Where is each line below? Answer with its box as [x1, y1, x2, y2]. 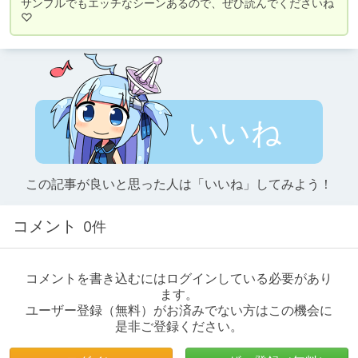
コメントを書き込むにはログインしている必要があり [26, 270, 332, 286]
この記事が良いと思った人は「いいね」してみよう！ [26, 176, 332, 192]
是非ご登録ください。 [115, 318, 243, 334]
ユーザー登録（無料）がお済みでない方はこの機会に [26, 302, 332, 318]
